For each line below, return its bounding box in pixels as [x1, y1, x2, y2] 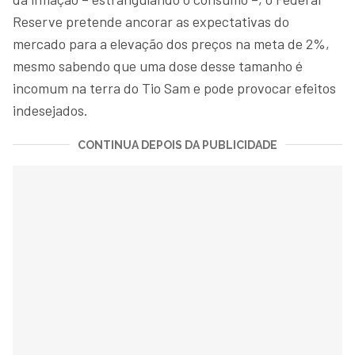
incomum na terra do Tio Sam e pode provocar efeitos [13, 78, 336, 97]
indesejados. [13, 101, 91, 119]
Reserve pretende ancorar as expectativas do [13, 12, 289, 30]
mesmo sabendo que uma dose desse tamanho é [13, 56, 303, 74]
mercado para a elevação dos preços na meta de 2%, [13, 34, 330, 52]
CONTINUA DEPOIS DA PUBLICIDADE [78, 138, 277, 151]
